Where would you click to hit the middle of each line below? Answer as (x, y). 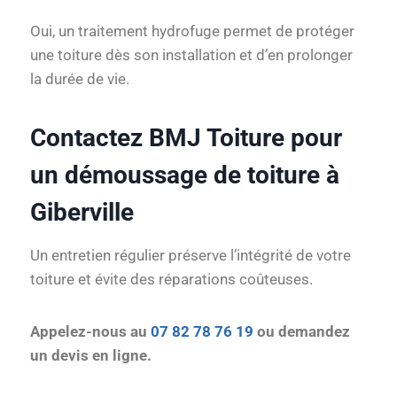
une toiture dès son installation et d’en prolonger (191, 55)
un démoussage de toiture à (185, 175)
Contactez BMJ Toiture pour (186, 138)
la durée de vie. (80, 79)
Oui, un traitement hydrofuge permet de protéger (192, 31)
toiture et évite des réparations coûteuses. (171, 280)
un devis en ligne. (91, 356)
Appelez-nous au (90, 332)
